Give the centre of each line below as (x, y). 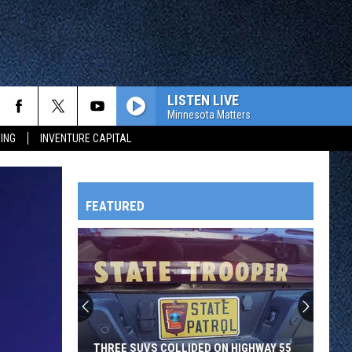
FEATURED (115, 206)
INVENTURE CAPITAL (86, 138)
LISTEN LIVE (203, 100)
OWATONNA (56, 321)
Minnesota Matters (209, 114)
